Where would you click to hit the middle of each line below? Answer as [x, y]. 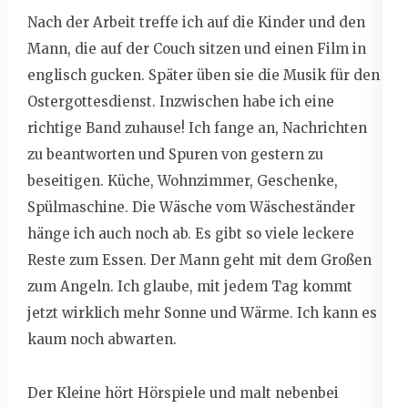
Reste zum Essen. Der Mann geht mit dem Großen [199, 260]
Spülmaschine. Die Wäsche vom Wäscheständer [191, 207]
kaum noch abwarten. [102, 339]
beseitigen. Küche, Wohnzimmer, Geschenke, [183, 180]
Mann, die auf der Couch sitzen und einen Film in [197, 48]
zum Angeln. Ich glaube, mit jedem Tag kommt [190, 286]
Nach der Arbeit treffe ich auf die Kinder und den [196, 22]
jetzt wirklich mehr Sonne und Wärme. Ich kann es [202, 312]
